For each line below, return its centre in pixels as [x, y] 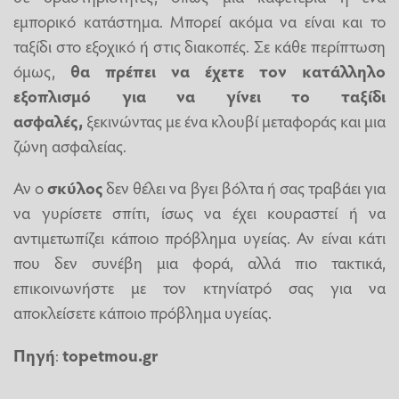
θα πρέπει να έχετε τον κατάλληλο [228, 71]
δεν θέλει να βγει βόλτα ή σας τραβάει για [244, 187]
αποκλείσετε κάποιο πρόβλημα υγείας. [142, 312]
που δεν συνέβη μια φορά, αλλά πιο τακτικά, [199, 262]
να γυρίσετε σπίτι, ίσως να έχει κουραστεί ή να [199, 212]
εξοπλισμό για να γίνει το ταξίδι [199, 96]
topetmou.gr [110, 354]
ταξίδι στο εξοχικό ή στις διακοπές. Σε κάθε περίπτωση [199, 46]
